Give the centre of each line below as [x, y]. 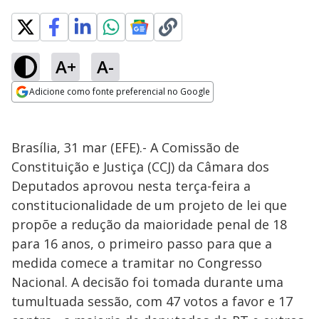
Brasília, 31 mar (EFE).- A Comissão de [125, 147]
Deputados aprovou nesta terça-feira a [131, 186]
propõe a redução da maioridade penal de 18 [149, 224]
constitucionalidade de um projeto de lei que [149, 205]
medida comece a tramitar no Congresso [137, 263]
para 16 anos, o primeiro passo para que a [142, 244]
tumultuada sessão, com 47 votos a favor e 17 [152, 301]
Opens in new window [69, 111]
